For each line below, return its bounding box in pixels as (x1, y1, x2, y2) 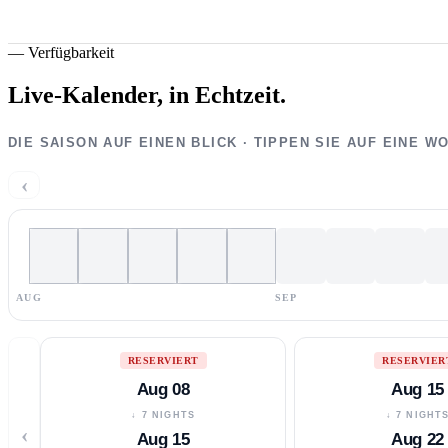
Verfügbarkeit (28, 43, 114, 61)
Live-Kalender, (8, 81, 163, 108)
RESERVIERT (127, 354, 199, 366)
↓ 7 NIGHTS (131, 409, 196, 420)
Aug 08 (136, 379, 190, 399)
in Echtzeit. (169, 81, 286, 108)
